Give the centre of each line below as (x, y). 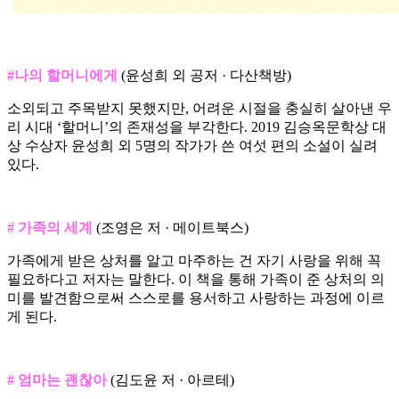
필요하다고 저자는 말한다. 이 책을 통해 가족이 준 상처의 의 (196, 280)
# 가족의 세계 (50, 228)
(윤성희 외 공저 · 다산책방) (204, 76)
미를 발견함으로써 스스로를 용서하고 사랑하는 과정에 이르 (196, 298)
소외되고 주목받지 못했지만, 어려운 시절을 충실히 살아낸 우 (199, 109)
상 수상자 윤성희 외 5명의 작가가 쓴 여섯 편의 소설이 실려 (192, 146)
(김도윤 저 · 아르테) (171, 380)
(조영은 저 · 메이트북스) (171, 228)
